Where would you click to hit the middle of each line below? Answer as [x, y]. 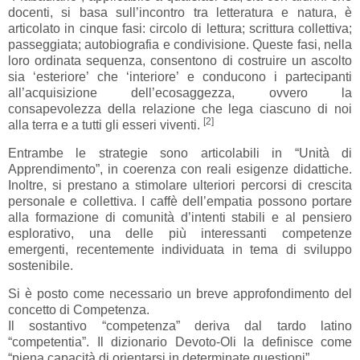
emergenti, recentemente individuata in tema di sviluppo [180, 250]
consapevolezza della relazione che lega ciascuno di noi [180, 109]
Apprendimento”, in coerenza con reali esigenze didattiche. [180, 170]
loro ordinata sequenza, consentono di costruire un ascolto [180, 61]
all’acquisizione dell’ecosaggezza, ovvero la [180, 93]
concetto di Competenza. [79, 310]
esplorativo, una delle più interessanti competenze [180, 234]
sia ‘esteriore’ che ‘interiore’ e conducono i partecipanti [180, 77]
